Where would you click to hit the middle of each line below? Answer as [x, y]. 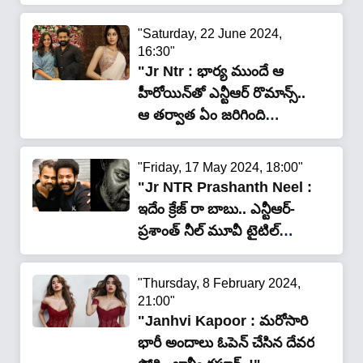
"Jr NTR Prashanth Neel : [225, 188]
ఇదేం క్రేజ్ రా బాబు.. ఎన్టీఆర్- [216, 209]
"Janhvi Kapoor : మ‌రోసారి [223, 321]
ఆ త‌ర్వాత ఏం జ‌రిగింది [201, 115]
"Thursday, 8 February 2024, [219, 284]
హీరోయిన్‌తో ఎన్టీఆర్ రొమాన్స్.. [222, 94]
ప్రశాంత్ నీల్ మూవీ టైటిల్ [208, 231]
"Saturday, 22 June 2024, [210, 34]
